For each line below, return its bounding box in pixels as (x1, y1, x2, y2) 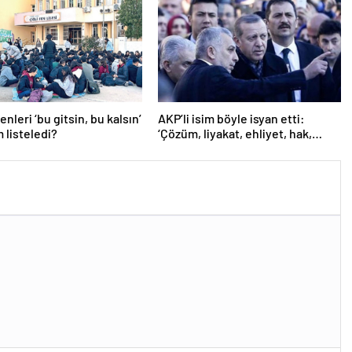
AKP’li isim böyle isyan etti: (157, 111, 305, 126)
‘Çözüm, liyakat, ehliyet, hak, (157, 126, 312, 141)
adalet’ (157, 141, 195, 156)
